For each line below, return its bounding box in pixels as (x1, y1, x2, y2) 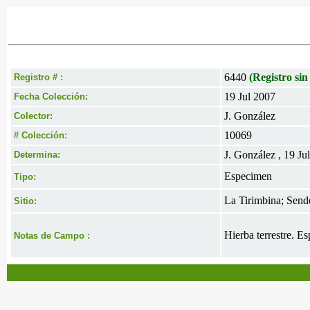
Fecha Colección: (14, 91, 88, 102)
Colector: (14, 111, 53, 121)
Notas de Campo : (14, 230, 90, 241)
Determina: (14, 149, 60, 160)
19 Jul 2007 (224, 91, 275, 102)
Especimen (224, 170, 272, 182)
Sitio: (14, 196, 37, 206)
